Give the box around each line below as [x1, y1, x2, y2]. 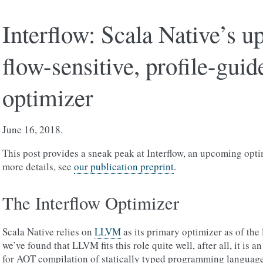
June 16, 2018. [2, 123, 63, 136]
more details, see [2, 160, 74, 173]
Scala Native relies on [2, 225, 95, 238]
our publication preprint [74, 160, 174, 173]
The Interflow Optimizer [2, 191, 179, 215]
